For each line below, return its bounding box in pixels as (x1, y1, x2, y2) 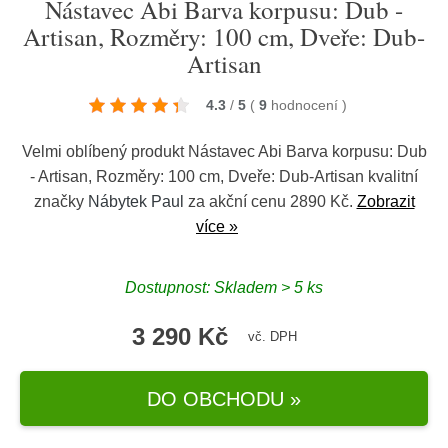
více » (196, 218, 238, 235)
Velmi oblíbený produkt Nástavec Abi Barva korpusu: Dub (21, 143, 427, 160)
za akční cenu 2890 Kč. (183, 193, 357, 210)
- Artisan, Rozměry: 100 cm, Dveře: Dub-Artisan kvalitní (30, 168, 418, 185)
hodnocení (271, 97, 342, 113)
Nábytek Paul (87, 193, 184, 210)
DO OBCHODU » (147, 387, 301, 410)
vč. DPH (247, 329, 297, 344)
